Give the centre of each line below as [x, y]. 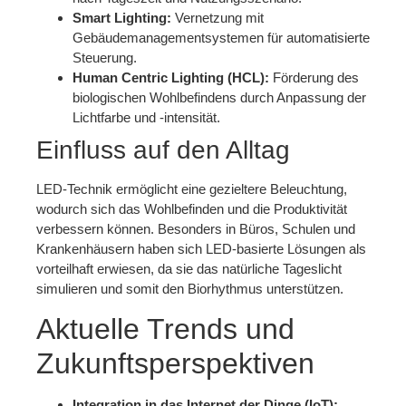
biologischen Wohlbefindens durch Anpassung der [219, 97]
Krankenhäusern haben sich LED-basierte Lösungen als [201, 248]
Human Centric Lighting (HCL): [171, 77]
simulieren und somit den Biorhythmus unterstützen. [190, 288]
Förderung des [314, 77]
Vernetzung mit [217, 17]
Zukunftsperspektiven [175, 364]
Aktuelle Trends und [165, 329]
